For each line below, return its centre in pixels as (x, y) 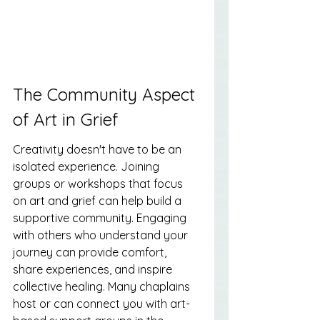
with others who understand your (102, 235)
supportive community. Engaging (101, 218)
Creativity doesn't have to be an (99, 150)
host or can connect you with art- (101, 304)
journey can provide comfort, (91, 252)
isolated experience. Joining (87, 167)
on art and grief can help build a (99, 201)
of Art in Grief (65, 119)
